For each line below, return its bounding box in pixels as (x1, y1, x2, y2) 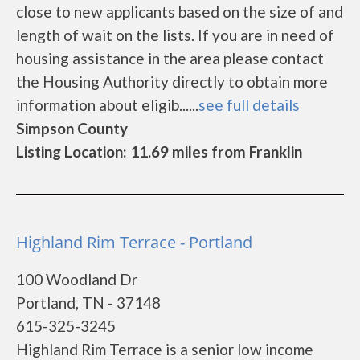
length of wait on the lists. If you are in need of (16, 26, 334, 44)
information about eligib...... (16, 96, 198, 114)
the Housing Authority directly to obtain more (16, 72, 328, 91)
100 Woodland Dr (16, 270, 137, 288)
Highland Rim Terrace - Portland (16, 231, 252, 253)
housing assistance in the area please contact (16, 49, 324, 67)
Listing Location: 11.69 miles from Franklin (16, 142, 302, 161)
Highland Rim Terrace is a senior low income (16, 340, 313, 358)
